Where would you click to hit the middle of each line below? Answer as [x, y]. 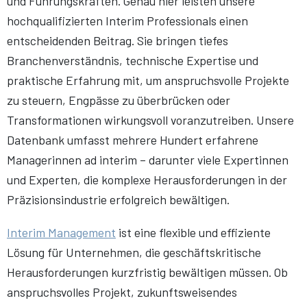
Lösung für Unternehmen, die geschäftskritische [134, 253]
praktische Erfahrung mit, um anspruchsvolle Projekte [148, 81]
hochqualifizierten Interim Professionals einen [127, 21]
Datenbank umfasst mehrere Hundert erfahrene [133, 140]
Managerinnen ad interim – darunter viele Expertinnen [148, 160]
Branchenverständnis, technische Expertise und [133, 61]
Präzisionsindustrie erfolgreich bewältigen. [118, 200]
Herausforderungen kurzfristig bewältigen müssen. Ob [147, 272]
